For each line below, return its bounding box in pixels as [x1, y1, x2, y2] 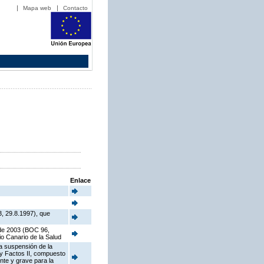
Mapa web [23, 5, 51, 11]
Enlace [70, 177, 91, 184]
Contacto [63, 5, 88, 11]
